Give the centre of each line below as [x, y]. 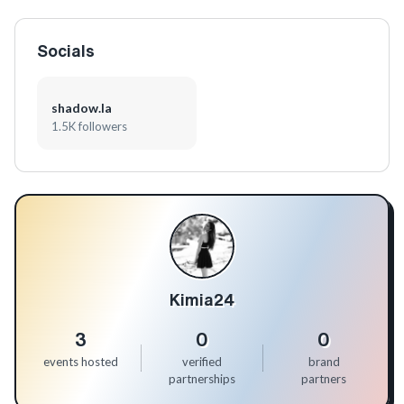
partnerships [202, 379]
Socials [66, 50]
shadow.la [82, 108]
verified [202, 362]
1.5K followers [89, 126]
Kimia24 [202, 299]
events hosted [80, 362]
